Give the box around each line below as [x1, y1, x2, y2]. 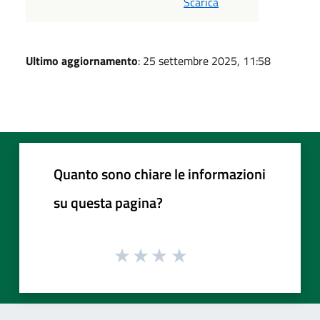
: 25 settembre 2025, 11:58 [138, 51, 271, 69]
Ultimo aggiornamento [26, 51, 138, 69]
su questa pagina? [54, 191, 163, 214]
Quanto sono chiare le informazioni [54, 162, 266, 185]
